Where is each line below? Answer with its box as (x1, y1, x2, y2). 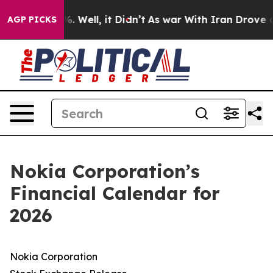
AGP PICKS (7, 14, 57, 25)
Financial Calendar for (10, 182, 220, 205)
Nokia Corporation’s (10, 160, 200, 183)
